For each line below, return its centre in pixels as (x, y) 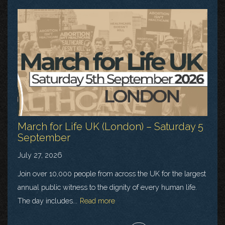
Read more (97, 200)
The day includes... (47, 200)
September (44, 137)
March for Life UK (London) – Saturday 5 (110, 126)
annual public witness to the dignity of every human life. (107, 187)
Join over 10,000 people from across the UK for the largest (112, 173)
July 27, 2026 (40, 155)
